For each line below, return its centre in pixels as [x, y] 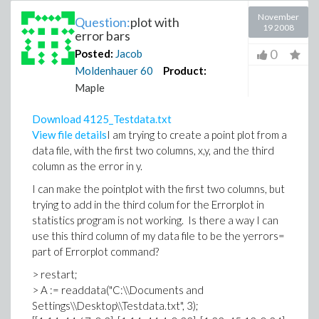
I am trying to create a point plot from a [197, 135]
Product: [185, 70]
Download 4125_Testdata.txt [102, 119]
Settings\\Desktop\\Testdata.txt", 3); [115, 305]
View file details [69, 135]
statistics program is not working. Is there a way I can [155, 220]
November [279, 17]
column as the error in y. [87, 166]
